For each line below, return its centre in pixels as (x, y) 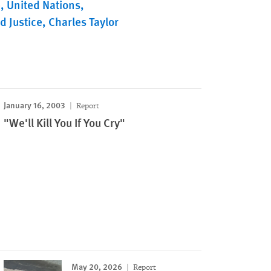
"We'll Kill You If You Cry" (65, 122)
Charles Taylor (83, 21)
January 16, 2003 (35, 105)
